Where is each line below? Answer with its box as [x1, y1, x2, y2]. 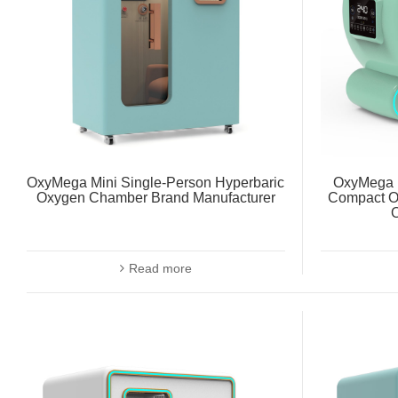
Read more [128, 260, 192, 275]
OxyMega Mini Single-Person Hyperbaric [27, 174, 285, 190]
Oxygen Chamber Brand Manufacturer [36, 189, 275, 205]
